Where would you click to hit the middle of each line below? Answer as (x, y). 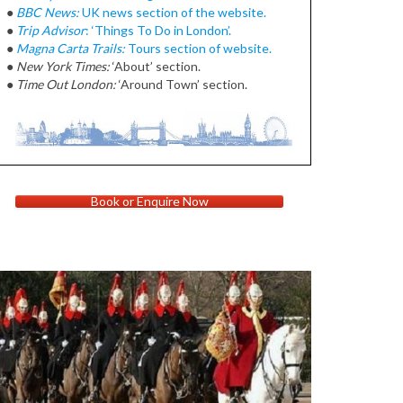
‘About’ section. (156, 67)
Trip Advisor (51, 31)
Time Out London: (67, 85)
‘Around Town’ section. (182, 85)
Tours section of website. (199, 49)
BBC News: (48, 13)
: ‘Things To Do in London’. (159, 31)
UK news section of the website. (173, 13)
